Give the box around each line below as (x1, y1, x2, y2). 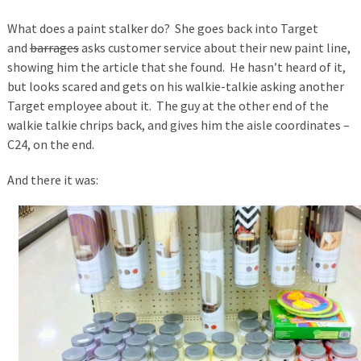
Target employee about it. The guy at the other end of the (6, 97, 329, 114)
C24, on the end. (6, 135, 94, 152)
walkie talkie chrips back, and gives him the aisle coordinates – (6, 116, 350, 133)
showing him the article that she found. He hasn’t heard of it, (6, 58, 346, 75)
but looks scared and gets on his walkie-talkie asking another (6, 77, 344, 94)
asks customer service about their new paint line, (78, 39, 351, 56)
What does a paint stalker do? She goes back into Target (6, 19, 318, 36)
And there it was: (6, 171, 98, 188)
